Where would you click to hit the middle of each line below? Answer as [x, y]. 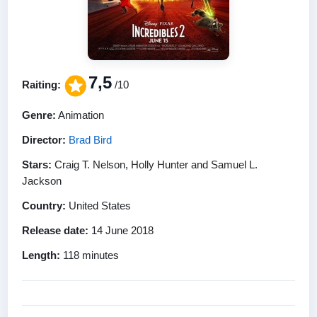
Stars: [37, 164]
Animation [80, 115]
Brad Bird [90, 139]
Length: [41, 255]
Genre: [39, 115]
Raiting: [41, 85]
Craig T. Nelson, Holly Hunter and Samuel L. [155, 164]
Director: [44, 139]
